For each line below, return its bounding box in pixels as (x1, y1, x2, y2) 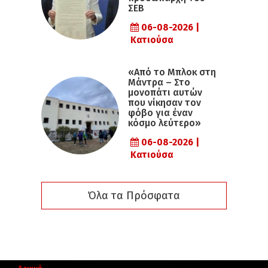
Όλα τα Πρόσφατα (88, 189, 180, 203)
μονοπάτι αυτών (128, 87, 202, 99)
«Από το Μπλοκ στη (128, 66, 216, 78)
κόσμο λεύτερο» (128, 117, 201, 129)
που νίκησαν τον (128, 97, 201, 109)
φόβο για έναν (128, 107, 193, 119)
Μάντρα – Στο (128, 77, 190, 89)
